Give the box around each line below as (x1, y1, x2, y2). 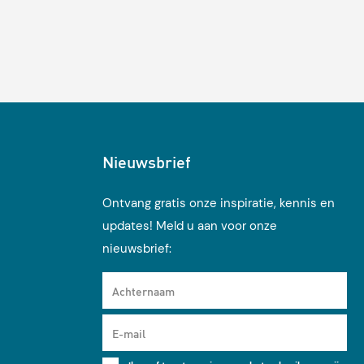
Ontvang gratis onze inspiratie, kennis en (102, 195, 335, 212)
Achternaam (111, 283, 175, 298)
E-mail (111, 326, 145, 341)
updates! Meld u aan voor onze (102, 218, 277, 235)
